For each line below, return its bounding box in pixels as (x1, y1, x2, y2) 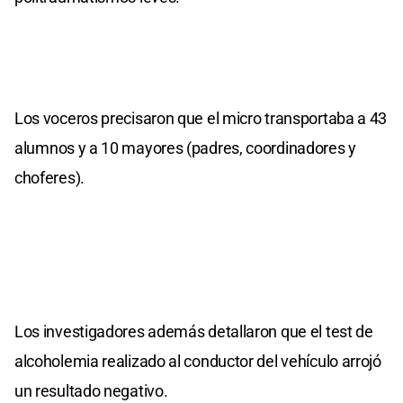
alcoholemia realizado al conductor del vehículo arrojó (14, 352, 381, 372)
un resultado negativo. (14, 381, 168, 401)
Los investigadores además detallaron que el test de (14, 322, 373, 342)
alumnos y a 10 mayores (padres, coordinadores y (14, 139, 356, 158)
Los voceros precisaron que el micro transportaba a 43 (14, 109, 388, 129)
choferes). (14, 168, 85, 188)
